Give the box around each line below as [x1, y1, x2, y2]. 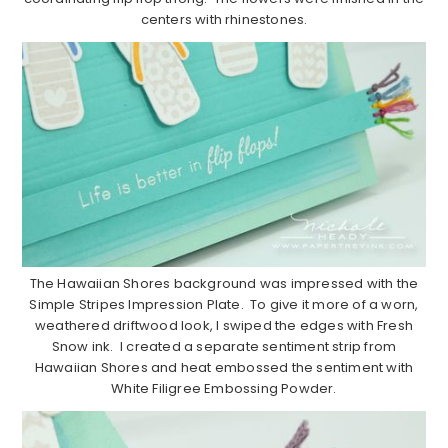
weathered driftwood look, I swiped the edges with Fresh [34, 316, 413, 336]
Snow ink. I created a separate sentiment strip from [51, 337, 397, 357]
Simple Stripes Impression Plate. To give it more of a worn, [29, 295, 419, 315]
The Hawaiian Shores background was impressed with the [29, 274, 419, 294]
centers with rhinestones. [140, 10, 308, 30]
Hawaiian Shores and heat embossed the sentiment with [34, 358, 414, 378]
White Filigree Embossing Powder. [111, 379, 337, 399]
